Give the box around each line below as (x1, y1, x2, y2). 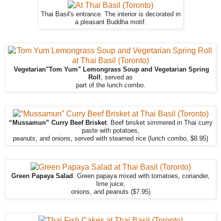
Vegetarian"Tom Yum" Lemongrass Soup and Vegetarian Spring (12, 66, 209, 73)
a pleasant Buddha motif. (74, 18, 147, 26)
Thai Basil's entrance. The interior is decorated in (40, 10, 181, 18)
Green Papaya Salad (11, 172, 73, 180)
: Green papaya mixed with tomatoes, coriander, (73, 172, 210, 180)
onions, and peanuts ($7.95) (71, 188, 150, 195)
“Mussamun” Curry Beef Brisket (8, 119, 107, 126)
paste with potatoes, (81, 127, 140, 134)
